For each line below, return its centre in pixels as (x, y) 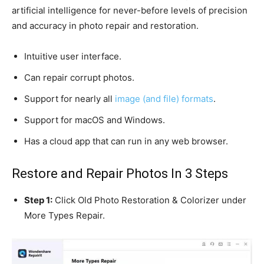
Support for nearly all (70, 99)
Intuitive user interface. (73, 56)
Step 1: (38, 200)
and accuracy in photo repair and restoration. (105, 26)
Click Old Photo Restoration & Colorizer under (149, 200)
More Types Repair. (65, 215)
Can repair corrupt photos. (79, 77)
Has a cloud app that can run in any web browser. (126, 141)
